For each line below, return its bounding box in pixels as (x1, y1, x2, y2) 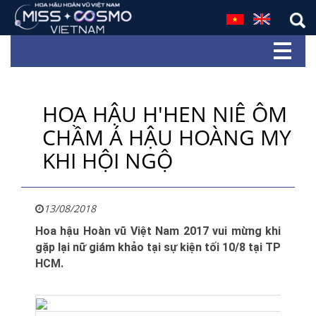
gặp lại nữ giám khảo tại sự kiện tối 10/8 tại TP (35, 241, 281, 254)
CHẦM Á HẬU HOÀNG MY (42, 123, 291, 152)
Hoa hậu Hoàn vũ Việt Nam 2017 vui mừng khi (35, 224, 281, 238)
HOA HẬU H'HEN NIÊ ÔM (42, 99, 287, 128)
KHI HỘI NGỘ (42, 146, 173, 175)
